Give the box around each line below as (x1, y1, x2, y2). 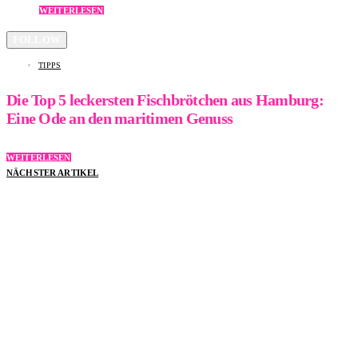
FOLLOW (13, 33, 61, 46)
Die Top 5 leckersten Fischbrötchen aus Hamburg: (6, 91, 324, 109)
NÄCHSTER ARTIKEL (6, 167, 99, 177)
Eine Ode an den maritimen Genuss (6, 109, 233, 128)
